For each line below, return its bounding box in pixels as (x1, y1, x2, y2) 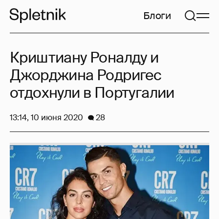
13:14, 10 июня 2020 (10, 112, 83, 123)
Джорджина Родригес (10, 66, 162, 85)
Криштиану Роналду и (10, 48, 159, 67)
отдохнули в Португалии (10, 83, 175, 102)
